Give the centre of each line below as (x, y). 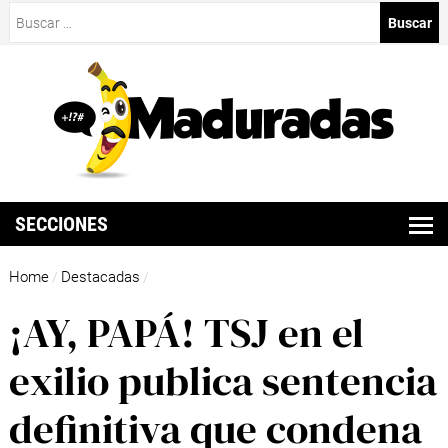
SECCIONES (62, 223)
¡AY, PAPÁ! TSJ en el (186, 332)
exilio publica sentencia (222, 380)
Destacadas (100, 277)
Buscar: (32, 12)
